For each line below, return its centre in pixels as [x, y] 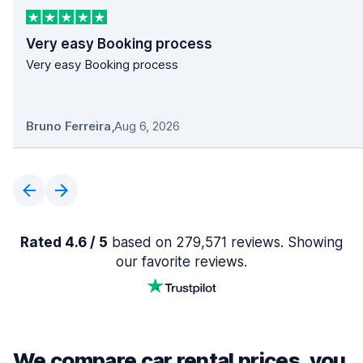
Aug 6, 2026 [147, 126]
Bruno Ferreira [68, 126]
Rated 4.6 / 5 [64, 243]
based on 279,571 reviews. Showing [225, 243]
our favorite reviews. [181, 262]
